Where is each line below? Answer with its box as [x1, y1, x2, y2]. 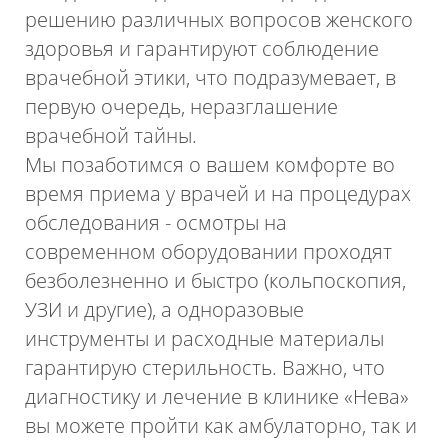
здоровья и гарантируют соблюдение [25, 35, 380, 63]
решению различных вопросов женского [25, 6, 414, 34]
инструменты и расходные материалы [25, 325, 385, 353]
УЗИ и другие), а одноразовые [25, 296, 305, 324]
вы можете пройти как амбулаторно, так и [25, 412, 418, 440]
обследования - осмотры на [25, 209, 288, 237]
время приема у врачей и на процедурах [25, 180, 412, 208]
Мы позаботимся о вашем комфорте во [25, 151, 396, 179]
